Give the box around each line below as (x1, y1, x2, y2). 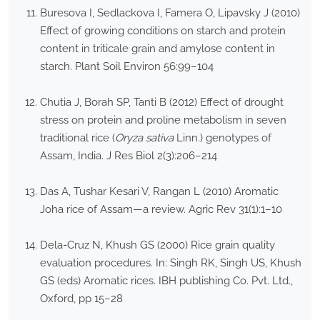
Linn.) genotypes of (174, 131, 271, 145)
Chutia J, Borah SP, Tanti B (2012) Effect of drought (40, 96, 284, 109)
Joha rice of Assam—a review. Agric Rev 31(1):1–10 (40, 203, 282, 216)
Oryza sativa (115, 131, 174, 145)
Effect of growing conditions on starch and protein (40, 24, 286, 38)
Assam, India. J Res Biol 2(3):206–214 (40, 149, 217, 163)
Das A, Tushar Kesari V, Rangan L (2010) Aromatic (40, 185, 279, 199)
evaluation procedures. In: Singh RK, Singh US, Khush (40, 256, 301, 270)
